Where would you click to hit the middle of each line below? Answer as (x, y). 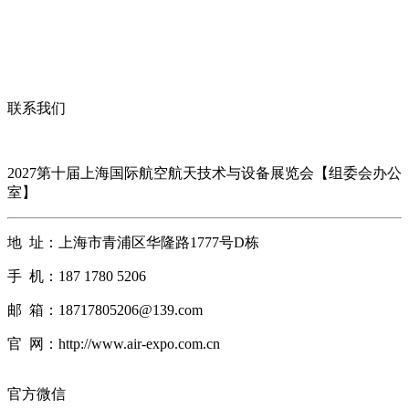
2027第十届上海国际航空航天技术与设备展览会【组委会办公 (204, 173)
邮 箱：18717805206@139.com (105, 309)
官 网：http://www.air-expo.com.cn (114, 343)
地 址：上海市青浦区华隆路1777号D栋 (133, 242)
